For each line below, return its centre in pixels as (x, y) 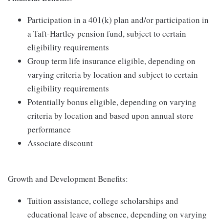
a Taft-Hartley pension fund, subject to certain (107, 34)
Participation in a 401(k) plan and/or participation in (118, 20)
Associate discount (60, 143)
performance (49, 130)
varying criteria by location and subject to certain (113, 75)
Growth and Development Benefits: (68, 179)
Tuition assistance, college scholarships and (103, 201)
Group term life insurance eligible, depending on (111, 61)
